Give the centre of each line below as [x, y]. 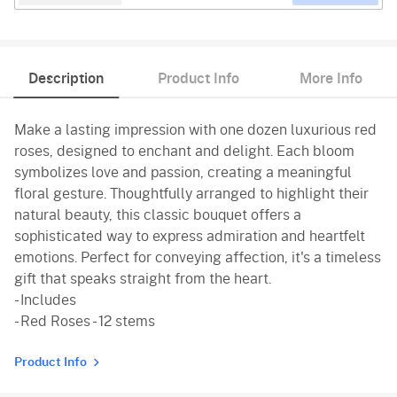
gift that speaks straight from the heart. [143, 279]
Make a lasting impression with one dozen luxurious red [195, 130]
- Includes [45, 300]
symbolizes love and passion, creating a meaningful [183, 172]
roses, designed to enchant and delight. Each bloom [184, 151]
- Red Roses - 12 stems [85, 321]
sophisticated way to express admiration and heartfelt [190, 236]
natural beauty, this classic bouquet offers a [158, 215]
